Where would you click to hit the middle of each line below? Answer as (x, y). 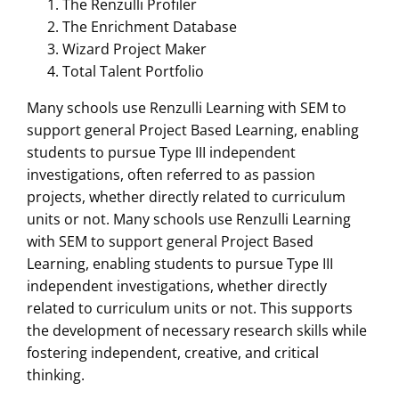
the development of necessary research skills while (197, 330)
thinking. (56, 375)
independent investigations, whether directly (177, 285)
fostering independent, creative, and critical (173, 352)
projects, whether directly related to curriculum (186, 196)
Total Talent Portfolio (133, 71)
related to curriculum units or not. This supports (190, 308)
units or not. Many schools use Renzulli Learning (189, 219)
